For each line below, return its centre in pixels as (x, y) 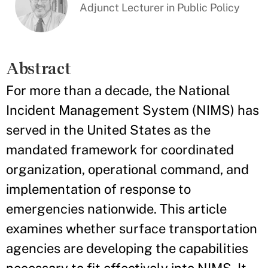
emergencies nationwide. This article (116, 209)
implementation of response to (98, 189)
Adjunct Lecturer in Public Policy (160, 7)
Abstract (39, 69)
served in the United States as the (108, 130)
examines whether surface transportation (132, 229)
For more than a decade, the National (118, 91)
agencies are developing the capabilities (127, 249)
